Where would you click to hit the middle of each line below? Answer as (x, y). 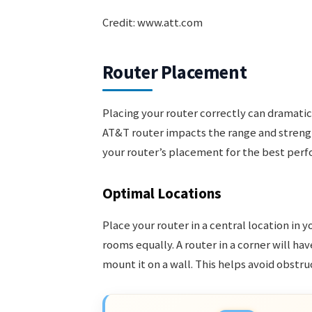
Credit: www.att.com (152, 23)
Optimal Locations (162, 193)
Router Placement (174, 72)
